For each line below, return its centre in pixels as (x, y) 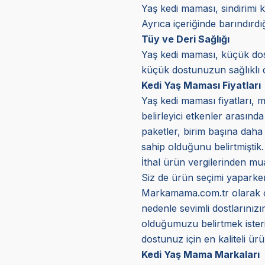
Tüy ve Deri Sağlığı (185, 39)
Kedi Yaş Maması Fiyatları (201, 85)
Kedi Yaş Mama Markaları (200, 254)
